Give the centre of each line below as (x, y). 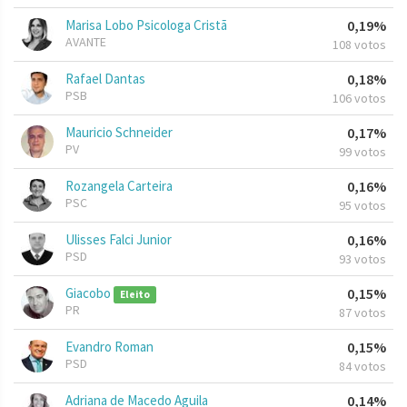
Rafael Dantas (105, 79)
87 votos (362, 313)
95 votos (362, 206)
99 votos (362, 152)
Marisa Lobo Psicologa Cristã (146, 25)
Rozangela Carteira (119, 186)
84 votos (362, 367)
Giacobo (89, 293)
